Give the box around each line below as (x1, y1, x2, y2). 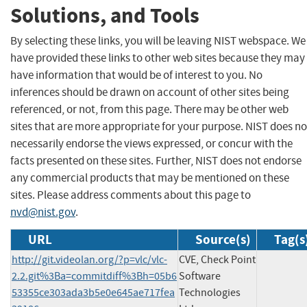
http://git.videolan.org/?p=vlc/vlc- (12, 252, 167, 267)
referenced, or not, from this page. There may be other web (10, 101, 288, 116)
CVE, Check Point (179, 252, 256, 267)
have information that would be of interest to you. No (10, 67, 262, 82)
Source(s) (195, 230, 251, 248)
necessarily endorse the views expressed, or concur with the (10, 136, 293, 151)
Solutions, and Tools (10, 1, 199, 30)
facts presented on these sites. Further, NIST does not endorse (10, 153, 302, 168)
